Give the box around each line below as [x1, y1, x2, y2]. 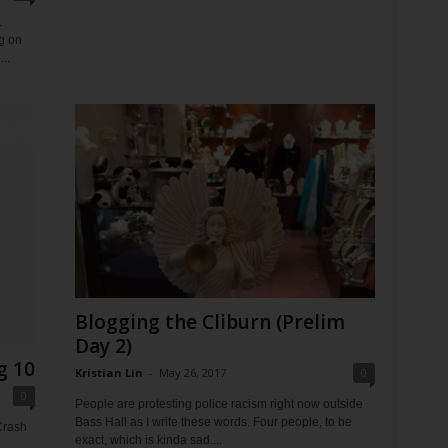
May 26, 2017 [158, 365, 226, 381]
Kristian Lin [74, 365, 143, 381]
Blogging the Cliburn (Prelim [74, 309, 345, 336]
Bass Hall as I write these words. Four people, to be [74, 415, 352, 430]
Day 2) [74, 333, 132, 360]
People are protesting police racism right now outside [74, 397, 363, 412]
